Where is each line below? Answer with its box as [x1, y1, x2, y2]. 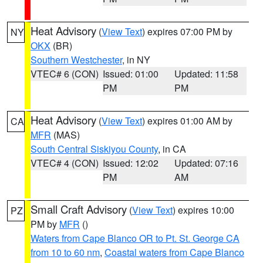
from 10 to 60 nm [31, 245, 100, 259]
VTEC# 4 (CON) [31, 156, 99, 170]
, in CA [158, 142, 186, 156]
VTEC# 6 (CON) [31, 67, 99, 80]
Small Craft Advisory [31, 201, 127, 217]
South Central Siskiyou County [31, 142, 158, 156]
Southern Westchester [31, 53, 122, 66]
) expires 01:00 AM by [142, 114, 232, 127]
